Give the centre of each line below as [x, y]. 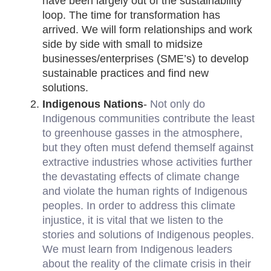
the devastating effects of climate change [141, 177]
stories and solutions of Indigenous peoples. [149, 235]
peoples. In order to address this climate [139, 206]
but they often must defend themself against [148, 148]
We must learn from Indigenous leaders [138, 250]
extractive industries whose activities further [148, 162]
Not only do [178, 104]
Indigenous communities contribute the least [149, 119]
